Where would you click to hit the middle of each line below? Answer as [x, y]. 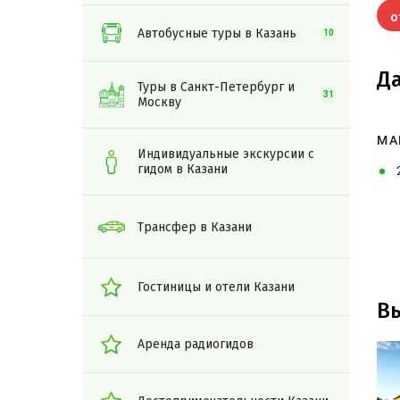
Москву [159, 102]
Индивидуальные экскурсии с [226, 154]
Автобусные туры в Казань [217, 33]
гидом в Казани [183, 169]
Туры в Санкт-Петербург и [216, 87]
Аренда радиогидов [196, 344]
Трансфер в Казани [195, 227]
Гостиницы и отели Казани [216, 287]
